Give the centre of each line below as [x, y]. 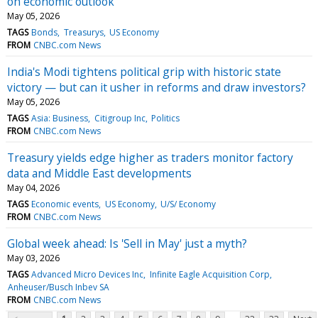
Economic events [65, 204]
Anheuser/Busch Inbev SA [59, 287]
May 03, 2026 [33, 258]
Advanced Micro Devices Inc [88, 274]
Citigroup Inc [120, 118]
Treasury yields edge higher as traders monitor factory [150, 157]
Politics [165, 118]
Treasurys [83, 32]
